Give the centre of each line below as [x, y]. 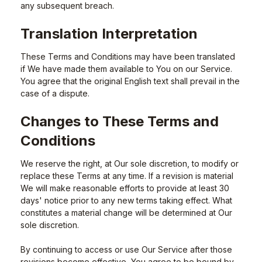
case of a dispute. [55, 93]
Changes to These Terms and [120, 121]
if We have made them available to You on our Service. [126, 69]
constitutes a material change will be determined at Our [126, 213]
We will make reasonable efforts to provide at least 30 [125, 188]
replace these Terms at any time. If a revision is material [127, 176]
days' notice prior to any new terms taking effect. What [126, 200]
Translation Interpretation [109, 34]
